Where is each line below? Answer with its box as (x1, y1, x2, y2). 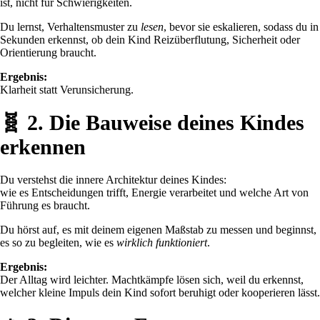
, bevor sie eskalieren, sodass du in (164, 20, 319, 33)
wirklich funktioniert (116, 236, 207, 249)
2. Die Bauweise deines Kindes (27, 110, 304, 134)
